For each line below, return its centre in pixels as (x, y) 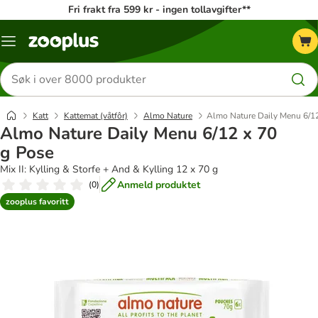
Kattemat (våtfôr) (96, 116)
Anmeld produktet (159, 185)
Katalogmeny (37, 46)
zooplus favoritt (37, 201)
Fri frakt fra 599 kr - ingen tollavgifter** (159, 10)
